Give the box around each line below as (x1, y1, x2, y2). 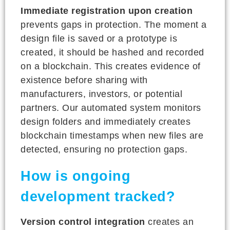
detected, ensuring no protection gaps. (21, 144, 187, 155)
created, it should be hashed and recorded (21, 47, 204, 57)
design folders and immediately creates (21, 116, 190, 127)
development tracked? (21, 188, 175, 204)
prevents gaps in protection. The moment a (21, 19, 207, 30)
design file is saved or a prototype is (21, 33, 177, 44)
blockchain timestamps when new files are (21, 130, 203, 141)
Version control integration (21, 216, 145, 227)
